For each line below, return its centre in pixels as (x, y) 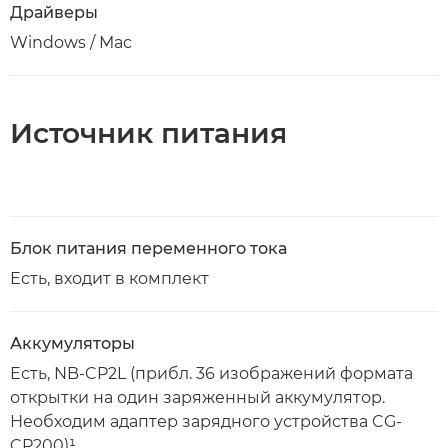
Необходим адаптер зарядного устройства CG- (206, 421)
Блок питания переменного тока (148, 248)
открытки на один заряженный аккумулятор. (197, 397)
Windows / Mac (71, 42)
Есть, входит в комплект (109, 278)
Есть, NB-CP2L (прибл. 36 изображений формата (211, 373)
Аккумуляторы (72, 343)
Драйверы (54, 12)
